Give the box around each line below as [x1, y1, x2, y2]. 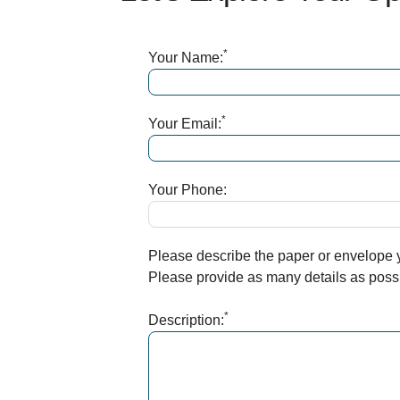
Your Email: [148, 116, 222, 132]
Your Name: [148, 50, 224, 66]
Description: [148, 312, 225, 329]
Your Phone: [148, 182, 228, 198]
